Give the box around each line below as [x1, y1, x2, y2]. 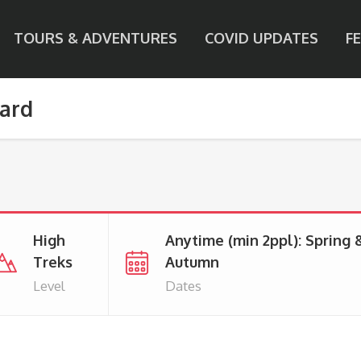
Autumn [165, 253, 219, 271]
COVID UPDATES [205, 29, 318, 47]
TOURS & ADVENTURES [14, 29, 177, 47]
